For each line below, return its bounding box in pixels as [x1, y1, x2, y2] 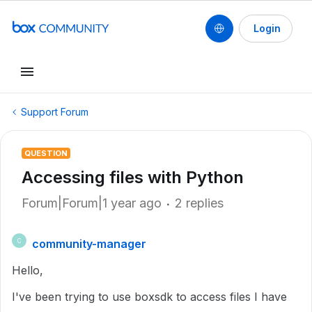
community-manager [32, 237, 146, 251]
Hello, [12, 263, 47, 277]
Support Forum [21, 106, 88, 118]
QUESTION [24, 148, 68, 158]
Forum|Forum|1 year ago [22, 196, 162, 210]
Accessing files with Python [22, 167, 244, 187]
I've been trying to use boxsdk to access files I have [12, 290, 287, 304]
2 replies [175, 196, 224, 210]
